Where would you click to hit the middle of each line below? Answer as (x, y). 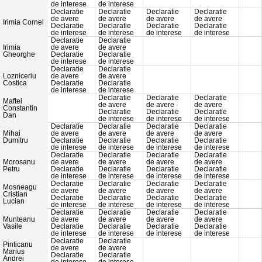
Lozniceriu (20, 76)
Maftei (13, 101)
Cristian (15, 194)
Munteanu (19, 220)
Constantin (20, 108)
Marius (14, 252)
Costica (15, 83)
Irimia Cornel (23, 23)
